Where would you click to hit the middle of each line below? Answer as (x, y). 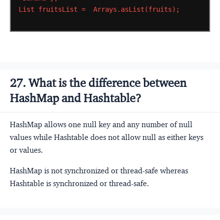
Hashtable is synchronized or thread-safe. (79, 183)
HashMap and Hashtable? (76, 98)
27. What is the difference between (98, 83)
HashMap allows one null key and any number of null (101, 124)
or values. (26, 150)
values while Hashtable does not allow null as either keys (107, 137)
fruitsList (58, 10)
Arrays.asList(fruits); (136, 10)
